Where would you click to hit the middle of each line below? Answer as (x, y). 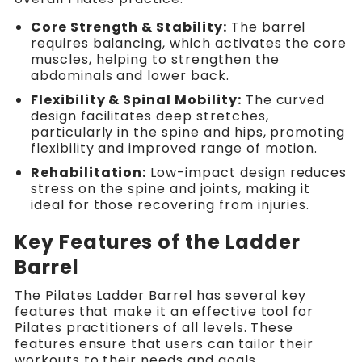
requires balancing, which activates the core (189, 44)
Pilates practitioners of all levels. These (154, 328)
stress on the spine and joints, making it (170, 189)
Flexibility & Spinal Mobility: (136, 100)
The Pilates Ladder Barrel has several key (160, 296)
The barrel (266, 27)
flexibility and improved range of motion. (174, 149)
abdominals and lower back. (130, 76)
